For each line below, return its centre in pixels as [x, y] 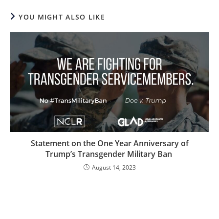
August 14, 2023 [114, 167]
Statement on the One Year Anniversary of [109, 143]
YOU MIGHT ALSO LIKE [62, 17]
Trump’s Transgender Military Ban [109, 154]
